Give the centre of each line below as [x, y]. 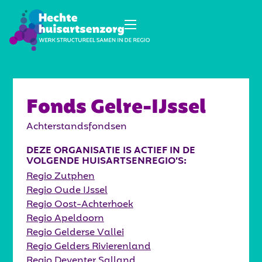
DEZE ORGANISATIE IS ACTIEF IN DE [111, 151]
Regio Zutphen [60, 177]
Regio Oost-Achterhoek [80, 205]
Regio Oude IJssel [67, 191]
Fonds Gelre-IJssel [116, 108]
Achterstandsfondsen [76, 127]
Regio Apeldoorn [65, 219]
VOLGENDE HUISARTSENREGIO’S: [107, 162]
